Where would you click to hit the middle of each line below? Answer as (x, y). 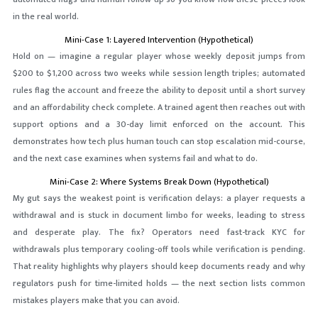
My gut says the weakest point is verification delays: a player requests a (159, 198)
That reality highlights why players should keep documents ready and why (159, 267)
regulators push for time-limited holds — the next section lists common (159, 284)
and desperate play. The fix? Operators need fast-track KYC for (159, 232)
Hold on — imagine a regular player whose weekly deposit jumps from (159, 56)
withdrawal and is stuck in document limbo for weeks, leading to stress (159, 215)
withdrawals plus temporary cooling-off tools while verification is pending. (159, 250)
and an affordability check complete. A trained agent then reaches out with (159, 108)
